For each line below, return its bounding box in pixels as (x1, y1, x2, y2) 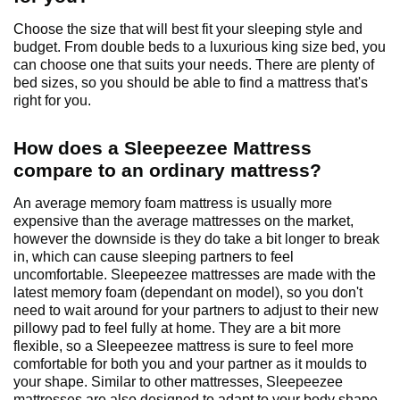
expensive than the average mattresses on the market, (13, 213, 354, 229)
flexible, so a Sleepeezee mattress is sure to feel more (13, 338, 354, 354)
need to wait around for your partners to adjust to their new (13, 303, 379, 319)
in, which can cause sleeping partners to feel (13, 249, 294, 265)
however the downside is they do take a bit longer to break (13, 231, 379, 247)
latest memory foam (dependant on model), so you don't (13, 285, 362, 301)
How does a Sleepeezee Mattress (13, 137, 312, 159)
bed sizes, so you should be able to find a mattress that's (13, 75, 368, 91)
